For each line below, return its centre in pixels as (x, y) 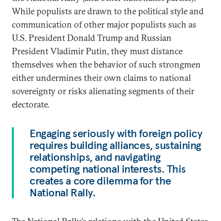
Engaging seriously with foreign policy (116, 133)
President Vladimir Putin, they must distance (97, 51)
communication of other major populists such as (104, 24)
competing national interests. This (108, 169)
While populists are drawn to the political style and (108, 11)
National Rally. (63, 192)
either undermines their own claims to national (101, 78)
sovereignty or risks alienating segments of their (103, 91)
